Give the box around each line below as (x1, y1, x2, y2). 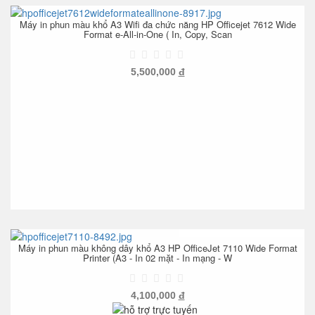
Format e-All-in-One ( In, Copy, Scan (83, 27, 232, 41)
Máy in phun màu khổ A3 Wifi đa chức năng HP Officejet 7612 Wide (19, 17, 296, 31)
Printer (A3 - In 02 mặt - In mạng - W (83, 250, 232, 264)
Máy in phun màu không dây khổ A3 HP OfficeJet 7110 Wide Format (18, 240, 297, 255)
